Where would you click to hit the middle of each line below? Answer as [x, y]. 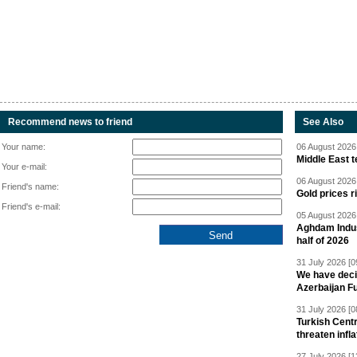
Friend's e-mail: [31, 206]
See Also [323, 122]
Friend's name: [30, 186]
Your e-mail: [24, 167]
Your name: [24, 147]
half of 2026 [323, 241]
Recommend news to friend [70, 122]
